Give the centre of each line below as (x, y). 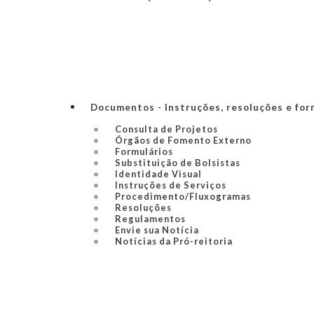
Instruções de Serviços (170, 185)
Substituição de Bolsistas (177, 163)
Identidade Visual (158, 174)
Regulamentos (150, 219)
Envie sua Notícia (157, 230)
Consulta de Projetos (166, 129)
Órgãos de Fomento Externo (183, 140)
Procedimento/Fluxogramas (183, 196)
